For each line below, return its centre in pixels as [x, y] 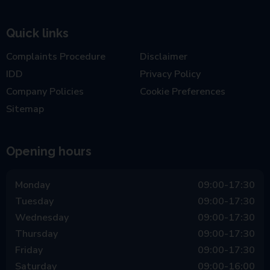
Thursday [36, 234]
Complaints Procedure [56, 57]
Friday [29, 250]
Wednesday [42, 218]
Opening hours [49, 152]
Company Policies [45, 92]
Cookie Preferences [183, 92]
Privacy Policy [170, 74]
